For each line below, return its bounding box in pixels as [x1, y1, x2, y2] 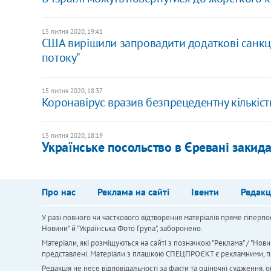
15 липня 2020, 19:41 [41, 27, 103, 36]
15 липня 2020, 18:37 [41, 86, 103, 95]
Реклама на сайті [97, 185, 169, 198]
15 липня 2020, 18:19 [41, 131, 103, 140]
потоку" [41, 49, 80, 65]
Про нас [41, 185, 76, 198]
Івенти [191, 185, 219, 198]
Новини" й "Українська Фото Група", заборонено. [41, 223, 203, 233]
